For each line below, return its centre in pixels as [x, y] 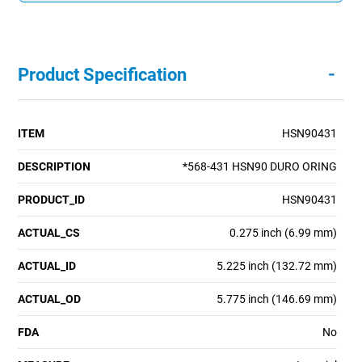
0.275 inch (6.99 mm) [283, 232]
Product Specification [103, 74]
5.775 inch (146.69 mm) [276, 299]
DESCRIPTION [55, 166]
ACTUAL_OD [50, 299]
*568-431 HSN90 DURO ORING [259, 166]
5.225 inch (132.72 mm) [276, 265]
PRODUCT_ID [52, 199]
